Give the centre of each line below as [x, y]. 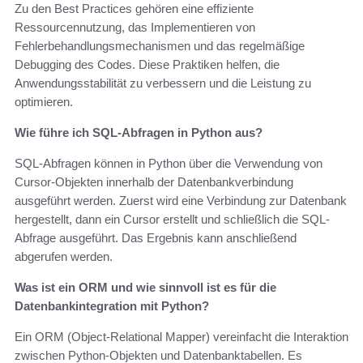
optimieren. [44, 101]
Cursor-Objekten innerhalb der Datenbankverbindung [154, 181]
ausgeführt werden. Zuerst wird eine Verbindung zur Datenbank [181, 200]
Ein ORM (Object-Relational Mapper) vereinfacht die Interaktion [181, 336]
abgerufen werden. [64, 256]
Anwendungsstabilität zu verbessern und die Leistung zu [163, 83]
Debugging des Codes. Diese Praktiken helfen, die [147, 64]
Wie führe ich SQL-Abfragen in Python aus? [139, 132]
